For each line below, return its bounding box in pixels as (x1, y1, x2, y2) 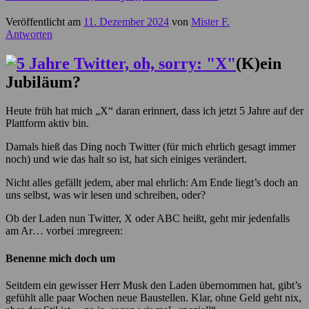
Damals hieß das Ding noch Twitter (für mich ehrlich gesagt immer (6, 141, 296, 153)
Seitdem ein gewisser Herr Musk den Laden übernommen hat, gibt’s (6, 279, 301, 291)
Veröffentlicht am (6, 15, 83, 28)
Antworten (6, 28, 52, 40)
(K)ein (236, 54, 281, 72)
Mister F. (191, 15, 230, 28)
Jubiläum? (6, 72, 81, 91)
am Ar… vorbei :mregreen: (6, 225, 123, 237)
